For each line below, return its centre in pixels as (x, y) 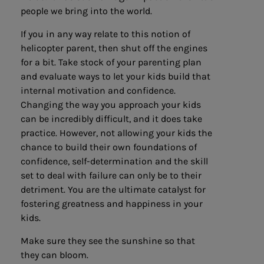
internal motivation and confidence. (98, 90)
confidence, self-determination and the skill (114, 161)
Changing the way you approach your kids (111, 104)
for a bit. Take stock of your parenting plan (111, 62)
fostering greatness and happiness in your (112, 203)
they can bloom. (55, 255)
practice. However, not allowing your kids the (116, 133)
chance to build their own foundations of (109, 147)
